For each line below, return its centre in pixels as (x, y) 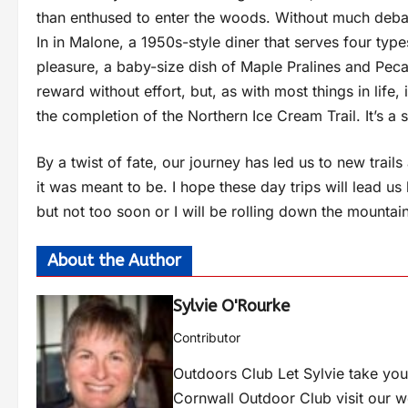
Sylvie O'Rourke (231, 306)
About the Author (114, 260)
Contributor (207, 337)
